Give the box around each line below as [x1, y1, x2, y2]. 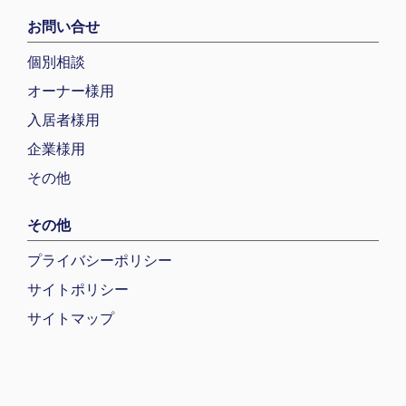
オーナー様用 [27, 82, 114, 99]
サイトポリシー [27, 281, 129, 297]
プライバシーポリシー [27, 252, 172, 268]
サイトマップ [27, 310, 114, 326]
